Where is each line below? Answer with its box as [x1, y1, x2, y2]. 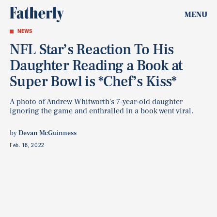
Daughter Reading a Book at [10, 56, 183, 75]
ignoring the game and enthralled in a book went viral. [10, 106, 193, 116]
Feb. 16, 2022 [10, 141, 45, 149]
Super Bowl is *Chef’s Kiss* [10, 72, 177, 91]
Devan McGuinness [18, 129, 77, 138]
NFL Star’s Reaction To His [10, 40, 174, 59]
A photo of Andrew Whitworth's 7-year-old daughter [10, 97, 183, 107]
